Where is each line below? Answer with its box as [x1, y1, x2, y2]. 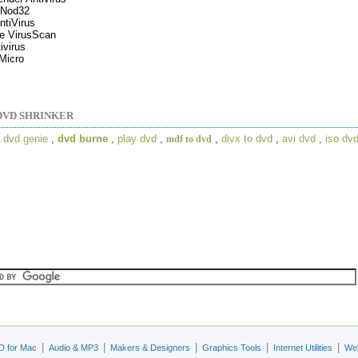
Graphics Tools [202, 343, 261, 352]
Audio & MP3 [49, 343, 98, 352]
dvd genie [3, 132, 48, 145]
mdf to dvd [166, 133, 212, 145]
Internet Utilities [273, 343, 332, 352]
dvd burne [58, 132, 108, 145]
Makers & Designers [110, 343, 190, 352]
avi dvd [282, 132, 316, 145]
